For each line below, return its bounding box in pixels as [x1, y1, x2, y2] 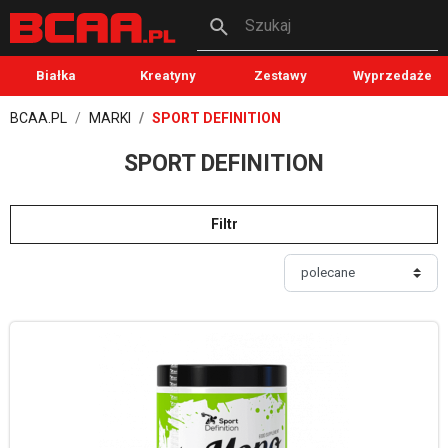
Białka [36, 68, 76, 83]
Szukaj [244, 16, 291, 35]
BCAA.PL [10, 110, 67, 126]
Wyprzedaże [352, 68, 432, 83]
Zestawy [253, 68, 307, 83]
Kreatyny [140, 68, 196, 83]
